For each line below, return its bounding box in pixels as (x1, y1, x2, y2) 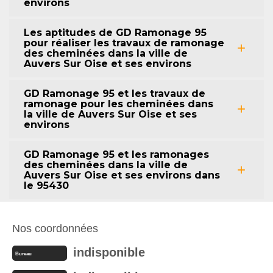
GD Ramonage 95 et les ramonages (24, 148, 209, 160)
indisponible (73, 245, 145, 259)
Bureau (15, 250, 32, 257)
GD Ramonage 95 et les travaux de (24, 87, 205, 99)
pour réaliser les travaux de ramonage (24, 37, 224, 49)
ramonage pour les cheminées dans (24, 97, 213, 110)
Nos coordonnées (12, 222, 98, 235)
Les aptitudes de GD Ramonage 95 (24, 26, 207, 38)
